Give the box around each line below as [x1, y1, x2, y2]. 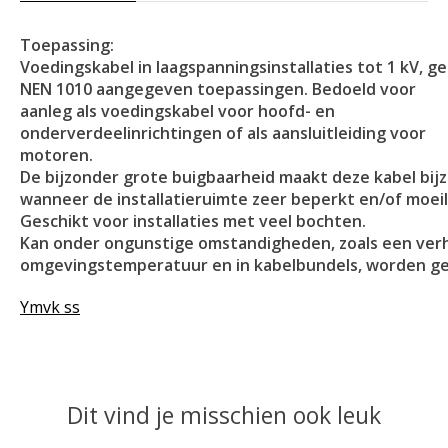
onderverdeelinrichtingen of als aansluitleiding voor [20, 122, 426, 145]
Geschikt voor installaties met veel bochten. [20, 210, 366, 233]
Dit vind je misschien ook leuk [67, 399, 381, 432]
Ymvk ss [20, 296, 80, 319]
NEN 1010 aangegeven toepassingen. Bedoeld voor [20, 78, 416, 101]
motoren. [20, 144, 93, 167]
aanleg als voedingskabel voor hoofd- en [20, 100, 335, 123]
